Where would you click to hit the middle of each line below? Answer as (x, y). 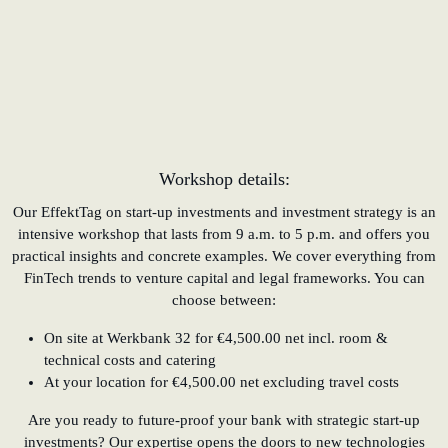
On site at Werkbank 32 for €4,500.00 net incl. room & (216, 337)
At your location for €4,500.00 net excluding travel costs (221, 381)
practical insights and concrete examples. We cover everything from (224, 255)
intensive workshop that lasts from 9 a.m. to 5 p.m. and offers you (224, 233)
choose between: (224, 299)
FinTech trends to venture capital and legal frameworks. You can (224, 277)
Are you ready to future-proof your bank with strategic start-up (224, 419)
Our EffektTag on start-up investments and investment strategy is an (224, 211)
